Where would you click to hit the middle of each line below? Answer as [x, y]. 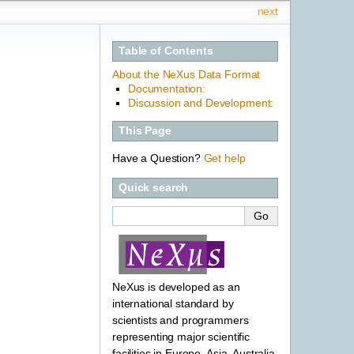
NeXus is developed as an [176, 286]
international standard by [173, 303]
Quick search [154, 188]
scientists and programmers [181, 320]
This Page [145, 131]
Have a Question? [158, 158]
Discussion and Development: [201, 102]
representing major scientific [181, 336]
